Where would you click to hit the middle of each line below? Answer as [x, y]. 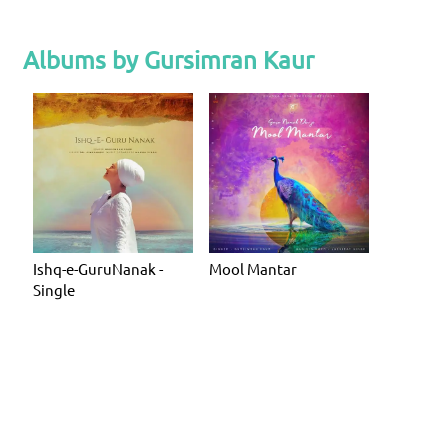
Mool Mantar [253, 268]
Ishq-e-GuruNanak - [98, 268]
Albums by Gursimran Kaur [168, 59]
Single [54, 289]
